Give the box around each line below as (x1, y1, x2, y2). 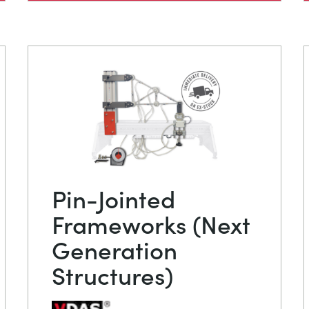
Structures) (52, 257, 173, 291)
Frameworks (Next (52, 206, 250, 240)
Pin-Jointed (52, 180, 175, 215)
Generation (52, 231, 177, 266)
